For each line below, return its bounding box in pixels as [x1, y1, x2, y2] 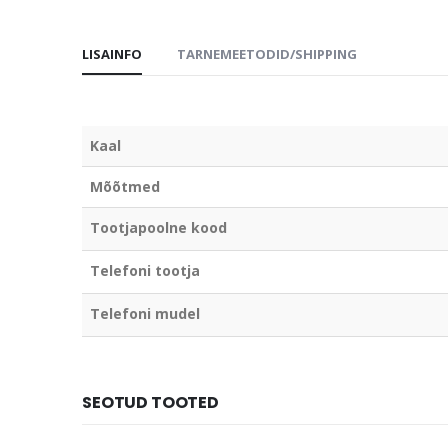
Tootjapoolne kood [90, 217, 227, 237]
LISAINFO [82, 44, 142, 63]
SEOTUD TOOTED [82, 390, 219, 414]
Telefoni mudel [90, 303, 200, 323]
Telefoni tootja [90, 260, 200, 280]
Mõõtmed [90, 176, 160, 196]
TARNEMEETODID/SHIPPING [177, 44, 357, 63]
